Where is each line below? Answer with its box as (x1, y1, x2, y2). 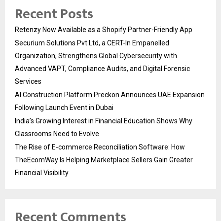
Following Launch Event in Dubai (15, 103, 113, 111)
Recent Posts (15, 2, 93, 26)
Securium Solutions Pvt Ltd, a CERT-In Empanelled (15, 38, 169, 47)
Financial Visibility (15, 168, 69, 177)
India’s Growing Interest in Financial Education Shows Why (15, 116, 192, 125)
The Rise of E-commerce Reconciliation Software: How (15, 143, 185, 151)
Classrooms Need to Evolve (15, 129, 99, 138)
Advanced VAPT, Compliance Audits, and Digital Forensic (15, 64, 190, 73)
